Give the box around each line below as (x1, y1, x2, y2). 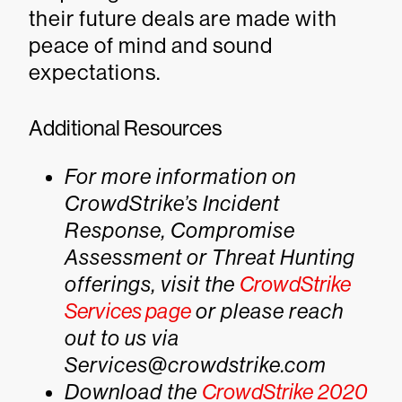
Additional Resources (29, 116, 222, 140)
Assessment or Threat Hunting (65, 245, 355, 269)
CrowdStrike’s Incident (65, 191, 280, 215)
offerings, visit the (65, 272, 240, 296)
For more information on (65, 164, 296, 188)
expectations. (29, 60, 161, 84)
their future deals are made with (29, 6, 337, 31)
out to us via (65, 326, 179, 350)
